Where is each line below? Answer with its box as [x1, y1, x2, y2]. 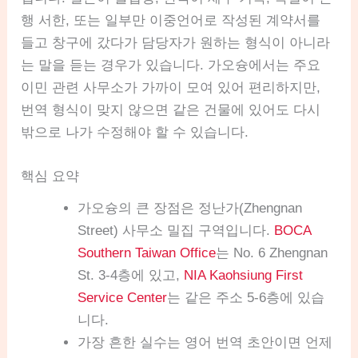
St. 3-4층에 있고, [78, 268, 185, 284]
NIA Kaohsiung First [184, 268, 304, 284]
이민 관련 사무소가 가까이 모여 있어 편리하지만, [21, 80, 321, 96]
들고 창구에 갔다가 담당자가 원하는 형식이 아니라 [21, 35, 331, 51]
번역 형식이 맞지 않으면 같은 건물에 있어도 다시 [21, 102, 321, 118]
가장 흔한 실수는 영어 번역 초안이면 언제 [78, 335, 333, 351]
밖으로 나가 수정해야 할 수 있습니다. [21, 125, 249, 141]
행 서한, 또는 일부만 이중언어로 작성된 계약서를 [21, 13, 321, 29]
